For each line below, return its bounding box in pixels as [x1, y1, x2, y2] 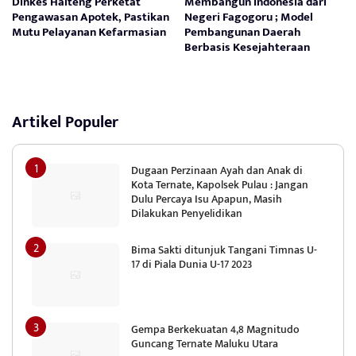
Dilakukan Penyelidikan [131, 204, 242, 223]
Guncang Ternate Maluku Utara [131, 335, 278, 354]
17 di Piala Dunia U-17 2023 [131, 255, 252, 274]
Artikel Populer [12, 109, 118, 137]
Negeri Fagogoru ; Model [184, 7, 314, 28]
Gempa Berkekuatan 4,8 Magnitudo [131, 320, 300, 339]
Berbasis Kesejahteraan [184, 37, 311, 58]
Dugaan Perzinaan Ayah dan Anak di [131, 161, 303, 180]
